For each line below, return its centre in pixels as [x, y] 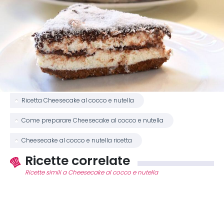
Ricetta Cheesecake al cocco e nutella [78, 100]
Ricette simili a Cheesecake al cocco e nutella [91, 172]
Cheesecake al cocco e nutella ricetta [77, 140]
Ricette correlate [77, 160]
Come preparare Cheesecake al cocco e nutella [92, 120]
